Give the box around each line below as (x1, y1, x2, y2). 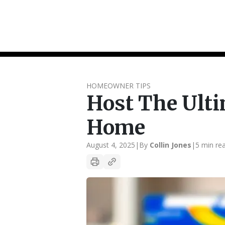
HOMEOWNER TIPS (86, 81, 151, 90)
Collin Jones (150, 140, 191, 150)
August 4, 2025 (86, 140, 135, 150)
